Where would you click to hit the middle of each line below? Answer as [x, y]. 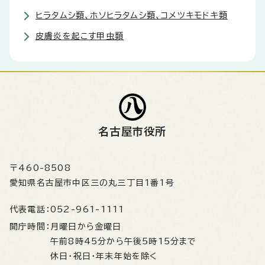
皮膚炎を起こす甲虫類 [80, 36]
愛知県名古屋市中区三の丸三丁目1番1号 [92, 183]
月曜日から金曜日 [89, 227]
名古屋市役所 [132, 131]
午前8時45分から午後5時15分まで [124, 241]
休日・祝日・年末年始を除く [104, 256]
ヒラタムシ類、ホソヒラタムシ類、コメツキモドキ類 [132, 15]
